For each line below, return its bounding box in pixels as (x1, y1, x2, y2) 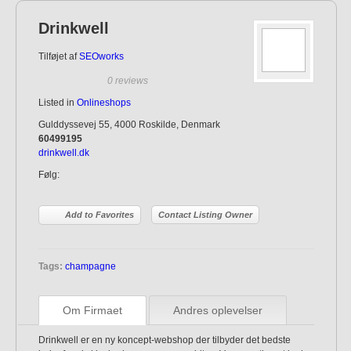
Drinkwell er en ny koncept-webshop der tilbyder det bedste (38, 335, 291, 346)
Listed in (38, 97, 77, 108)
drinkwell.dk (38, 147, 89, 158)
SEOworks (79, 51, 124, 62)
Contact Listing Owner (158, 210, 252, 219)
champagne (65, 261, 116, 272)
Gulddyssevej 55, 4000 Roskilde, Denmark (38, 119, 220, 130)
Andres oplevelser (173, 304, 262, 317)
